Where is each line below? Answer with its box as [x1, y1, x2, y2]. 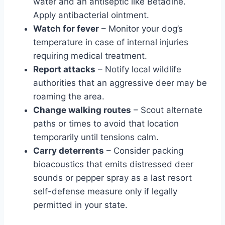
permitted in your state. [33, 199, 128, 210]
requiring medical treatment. [33, 50, 147, 61]
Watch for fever [33, 23, 99, 34]
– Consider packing [104, 145, 183, 156]
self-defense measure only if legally [33, 186, 177, 196]
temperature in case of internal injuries [33, 37, 188, 47]
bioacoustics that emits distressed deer [33, 159, 193, 169]
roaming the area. [33, 91, 104, 101]
